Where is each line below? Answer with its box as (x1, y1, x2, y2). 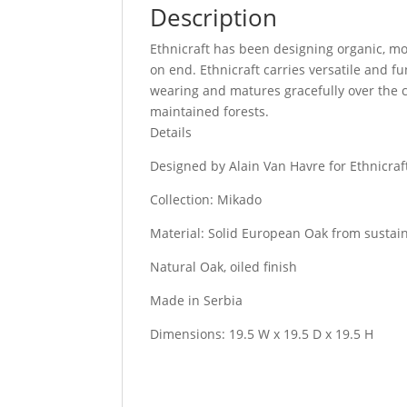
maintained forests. (150, 103, 270, 120)
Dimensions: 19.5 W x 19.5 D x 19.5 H (150, 325, 374, 342)
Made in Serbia (150, 292, 243, 309)
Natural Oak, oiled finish (150, 258, 298, 275)
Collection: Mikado (150, 191, 263, 208)
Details (150, 124, 193, 141)
